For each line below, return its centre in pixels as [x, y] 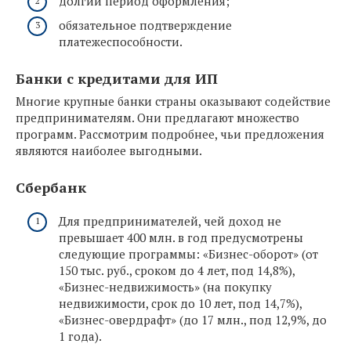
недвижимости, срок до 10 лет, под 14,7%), [180, 303]
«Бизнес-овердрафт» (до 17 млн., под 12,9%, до [193, 319]
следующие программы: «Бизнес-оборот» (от [188, 253]
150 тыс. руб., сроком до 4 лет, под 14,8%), [177, 270]
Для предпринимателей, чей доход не [170, 221]
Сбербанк [51, 188]
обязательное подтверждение [145, 25]
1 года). [80, 336]
